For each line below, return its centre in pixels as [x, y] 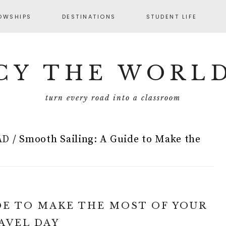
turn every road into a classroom [113, 98]
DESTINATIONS [89, 17]
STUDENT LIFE [172, 17]
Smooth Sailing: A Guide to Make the [108, 139]
